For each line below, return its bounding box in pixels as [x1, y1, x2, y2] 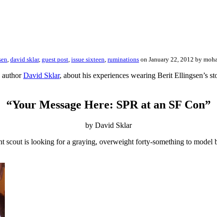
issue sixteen [71, 56, 105, 63]
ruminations [108, 56, 139, 63]
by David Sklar [85, 121, 132, 130]
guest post [42, 56, 68, 63]
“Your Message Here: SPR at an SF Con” [6, 98, 211, 111]
